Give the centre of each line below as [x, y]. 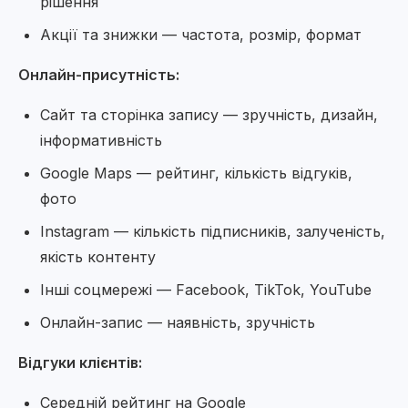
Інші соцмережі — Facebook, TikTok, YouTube [206, 290]
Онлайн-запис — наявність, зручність [178, 322]
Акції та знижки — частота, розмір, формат [201, 35]
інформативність [101, 140]
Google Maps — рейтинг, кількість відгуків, [196, 173]
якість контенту [98, 257]
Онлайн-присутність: [99, 75]
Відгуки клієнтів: [80, 362]
